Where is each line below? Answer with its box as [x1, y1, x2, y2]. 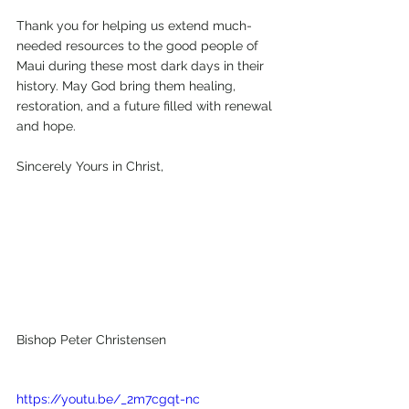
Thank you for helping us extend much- [16, 18, 252, 33]
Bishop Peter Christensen [16, 331, 166, 347]
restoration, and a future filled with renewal [16, 99, 276, 113]
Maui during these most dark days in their [16, 58, 267, 73]
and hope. [16, 119, 76, 133]
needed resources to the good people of [16, 38, 262, 53]
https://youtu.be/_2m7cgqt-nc [16, 391, 200, 406]
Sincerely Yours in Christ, [16, 159, 163, 173]
